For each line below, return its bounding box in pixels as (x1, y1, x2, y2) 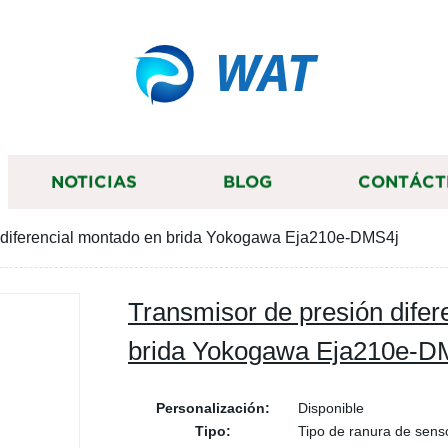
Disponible (298, 400, 364, 416)
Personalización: (156, 400, 270, 416)
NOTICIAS (51, 172, 137, 192)
